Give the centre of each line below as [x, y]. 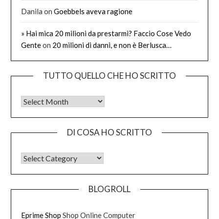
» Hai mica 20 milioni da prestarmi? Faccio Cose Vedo [106, 33]
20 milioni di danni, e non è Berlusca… [112, 45]
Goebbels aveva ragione [93, 11]
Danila [32, 11]
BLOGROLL [109, 189]
